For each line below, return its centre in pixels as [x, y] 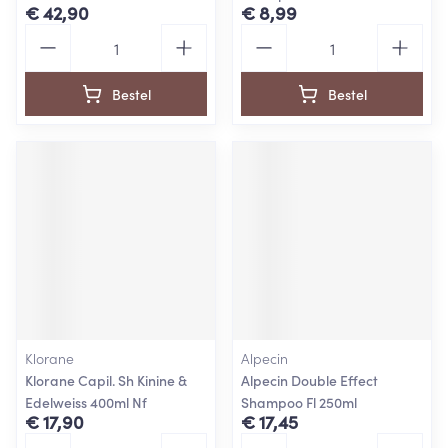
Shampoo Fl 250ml [299, 402]
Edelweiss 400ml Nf [86, 402]
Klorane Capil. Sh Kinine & [106, 380]
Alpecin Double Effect [309, 380]
